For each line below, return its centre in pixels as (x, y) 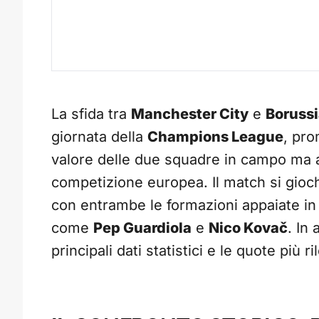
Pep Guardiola (142, 228)
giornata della (99, 137)
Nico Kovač (248, 228)
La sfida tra (91, 114)
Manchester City (190, 114)
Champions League (215, 137)
